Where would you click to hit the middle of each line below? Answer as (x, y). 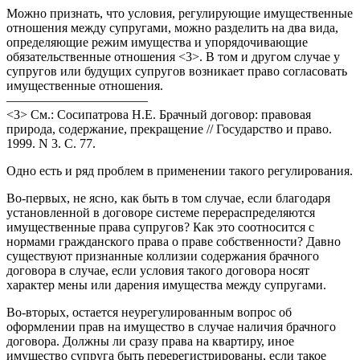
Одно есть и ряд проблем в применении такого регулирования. (180, 170)
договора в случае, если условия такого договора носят (158, 270)
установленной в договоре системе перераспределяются (161, 212)
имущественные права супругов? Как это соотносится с (160, 227)
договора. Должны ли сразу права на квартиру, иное (150, 341)
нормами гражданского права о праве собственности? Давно (174, 241)
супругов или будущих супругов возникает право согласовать (177, 71)
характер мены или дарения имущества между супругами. (166, 284)
